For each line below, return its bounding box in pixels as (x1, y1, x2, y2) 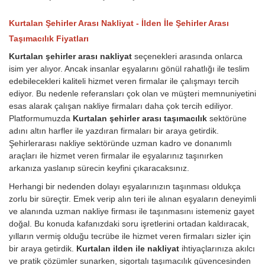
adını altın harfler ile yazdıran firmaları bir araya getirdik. (9, 126, 219, 136)
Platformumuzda (9, 114, 73, 124)
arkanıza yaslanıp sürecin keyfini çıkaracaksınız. (9, 163, 189, 173)
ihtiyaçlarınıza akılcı (182, 244, 255, 254)
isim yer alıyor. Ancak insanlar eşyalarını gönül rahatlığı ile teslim (9, 64, 250, 74)
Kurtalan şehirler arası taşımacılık (73, 114, 209, 124)
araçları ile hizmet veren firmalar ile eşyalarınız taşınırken (9, 151, 223, 161)
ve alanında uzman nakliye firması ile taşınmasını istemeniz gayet (9, 206, 254, 216)
